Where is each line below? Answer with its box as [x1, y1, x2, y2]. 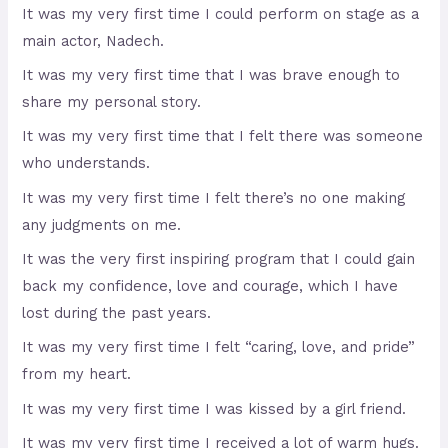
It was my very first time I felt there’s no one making [22, 188, 406, 207]
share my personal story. [22, 93, 202, 112]
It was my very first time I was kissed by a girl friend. [22, 399, 407, 418]
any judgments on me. [22, 215, 182, 234]
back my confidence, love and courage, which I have [22, 276, 399, 295]
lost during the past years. [22, 303, 212, 322]
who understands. [22, 154, 151, 173]
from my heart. [22, 365, 132, 384]
